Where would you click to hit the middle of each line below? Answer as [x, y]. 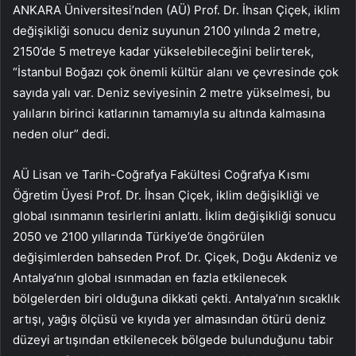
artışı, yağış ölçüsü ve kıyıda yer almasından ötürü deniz [169, 319]
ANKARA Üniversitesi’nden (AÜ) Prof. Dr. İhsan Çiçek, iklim [176, 10]
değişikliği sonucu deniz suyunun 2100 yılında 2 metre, [166, 31]
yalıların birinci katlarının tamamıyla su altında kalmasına [169, 114]
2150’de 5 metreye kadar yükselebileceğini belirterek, [163, 52]
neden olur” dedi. [61, 134]
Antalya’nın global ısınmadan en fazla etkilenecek [150, 278]
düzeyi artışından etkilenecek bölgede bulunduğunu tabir [173, 340]
